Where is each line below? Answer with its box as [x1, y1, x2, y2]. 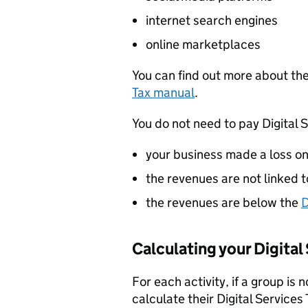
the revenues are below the [146, 195, 301, 210]
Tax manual [132, 85, 195, 100]
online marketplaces [146, 36, 261, 52]
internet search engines [146, 12, 278, 28]
